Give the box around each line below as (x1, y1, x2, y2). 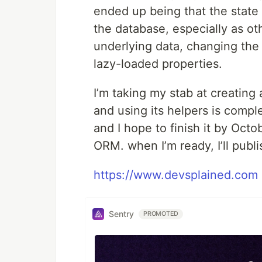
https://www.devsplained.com (94, 167, 258, 182)
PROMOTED (143, 209, 179, 218)
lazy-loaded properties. (94, 56, 222, 71)
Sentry (109, 209, 134, 219)
